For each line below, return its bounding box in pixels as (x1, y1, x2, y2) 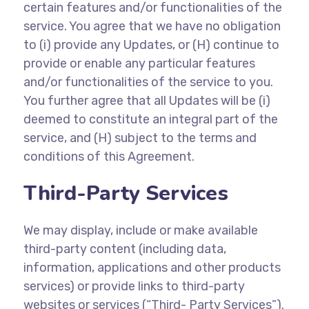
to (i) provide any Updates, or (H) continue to (23, 37, 279, 52)
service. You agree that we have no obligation (23, 19, 281, 34)
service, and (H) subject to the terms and (23, 130, 257, 146)
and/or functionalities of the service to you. (23, 74, 273, 90)
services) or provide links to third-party (23, 279, 245, 294)
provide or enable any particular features (23, 56, 255, 71)
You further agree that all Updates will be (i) (23, 93, 270, 108)
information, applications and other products (23, 260, 281, 275)
